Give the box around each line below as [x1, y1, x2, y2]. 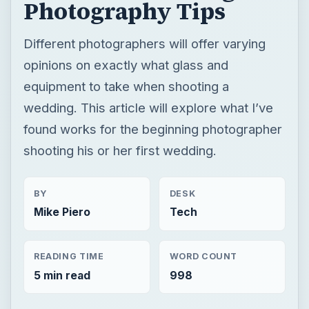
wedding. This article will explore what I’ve [23, 99, 273, 115]
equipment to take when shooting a [23, 78, 229, 94]
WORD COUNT [169, 251, 238, 262]
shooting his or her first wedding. [23, 142, 217, 158]
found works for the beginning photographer [23, 121, 282, 137]
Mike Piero [33, 205, 90, 219]
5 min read [33, 268, 90, 282]
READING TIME [33, 251, 104, 262]
